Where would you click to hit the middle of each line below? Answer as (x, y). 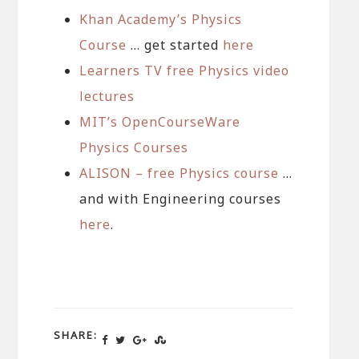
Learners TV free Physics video (185, 70)
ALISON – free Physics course (179, 173)
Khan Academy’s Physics (161, 19)
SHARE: (76, 335)
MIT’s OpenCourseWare (160, 121)
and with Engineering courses (181, 198)
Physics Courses (134, 147)
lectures (107, 96)
